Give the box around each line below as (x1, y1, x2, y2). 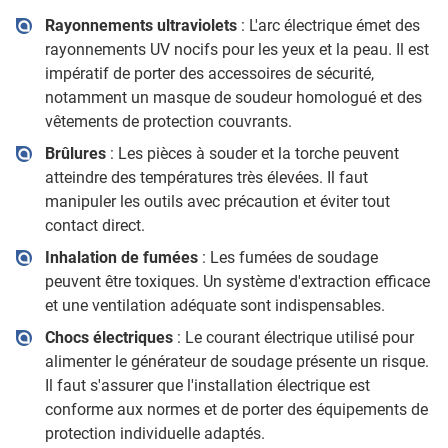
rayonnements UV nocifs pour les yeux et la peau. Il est (44, 40, 429, 59)
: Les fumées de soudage (197, 248, 378, 267)
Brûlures (44, 144, 110, 163)
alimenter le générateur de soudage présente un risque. (44, 352, 429, 371)
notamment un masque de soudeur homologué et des (44, 88, 422, 107)
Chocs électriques (44, 328, 173, 347)
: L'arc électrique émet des (236, 16, 420, 35)
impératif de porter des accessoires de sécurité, (44, 64, 374, 83)
